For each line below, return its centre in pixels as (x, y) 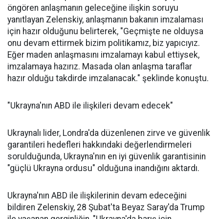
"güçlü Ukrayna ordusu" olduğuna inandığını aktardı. (103, 168)
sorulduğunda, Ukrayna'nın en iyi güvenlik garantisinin (107, 157)
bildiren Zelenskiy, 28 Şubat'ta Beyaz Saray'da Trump (106, 208)
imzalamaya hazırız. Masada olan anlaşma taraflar (100, 67)
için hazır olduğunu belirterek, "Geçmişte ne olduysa (105, 32)
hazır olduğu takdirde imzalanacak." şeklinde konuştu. (108, 78)
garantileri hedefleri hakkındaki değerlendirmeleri (99, 145)
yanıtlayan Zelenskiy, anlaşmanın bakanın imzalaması (105, 20)
